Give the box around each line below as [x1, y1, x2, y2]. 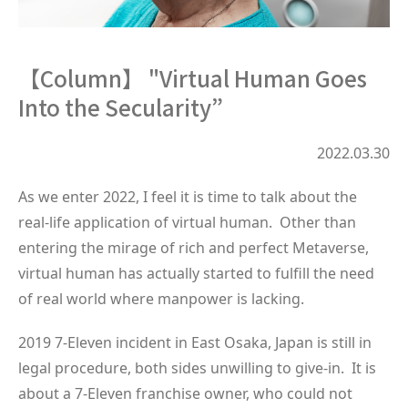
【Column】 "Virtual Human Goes [18, 62, 367, 95]
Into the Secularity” [18, 91, 223, 124]
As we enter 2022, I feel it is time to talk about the [18, 187, 357, 208]
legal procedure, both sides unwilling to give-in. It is [18, 358, 376, 379]
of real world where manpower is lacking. [18, 289, 304, 310]
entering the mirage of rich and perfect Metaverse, [18, 238, 369, 259]
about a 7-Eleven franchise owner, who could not [18, 383, 352, 404]
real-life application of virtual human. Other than [18, 212, 356, 233]
